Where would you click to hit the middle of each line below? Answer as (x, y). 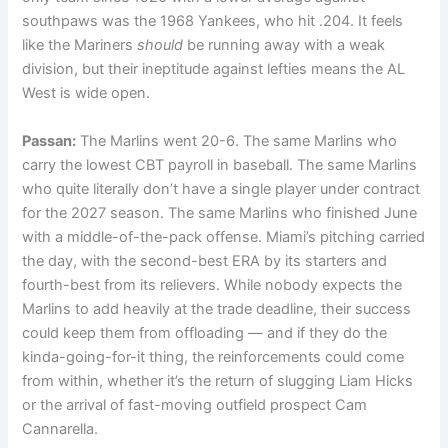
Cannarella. (60, 428)
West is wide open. (86, 93)
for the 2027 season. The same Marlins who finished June (220, 212)
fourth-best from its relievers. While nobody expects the (212, 284)
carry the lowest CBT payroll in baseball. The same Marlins (220, 164)
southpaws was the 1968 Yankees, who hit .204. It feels (213, 21)
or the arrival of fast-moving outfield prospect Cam (195, 404)
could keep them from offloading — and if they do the (205, 332)
